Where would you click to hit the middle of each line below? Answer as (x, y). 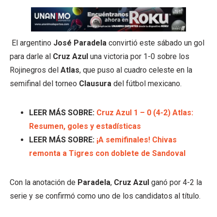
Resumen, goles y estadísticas (85, 126)
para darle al (30, 57)
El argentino (31, 43)
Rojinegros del (35, 70)
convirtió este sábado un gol (155, 43)
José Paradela (80, 43)
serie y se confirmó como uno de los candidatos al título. (105, 196)
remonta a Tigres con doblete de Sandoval (107, 154)
